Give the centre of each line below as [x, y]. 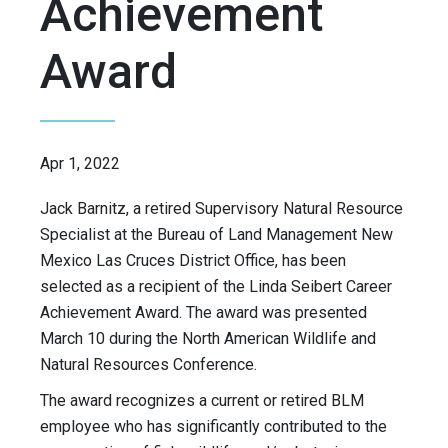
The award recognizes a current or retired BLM [202, 401]
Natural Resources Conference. [148, 365]
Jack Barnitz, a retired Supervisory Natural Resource [221, 209]
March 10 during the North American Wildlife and [208, 339]
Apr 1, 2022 [80, 164]
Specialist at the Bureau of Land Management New [216, 235]
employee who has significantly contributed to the [213, 427]
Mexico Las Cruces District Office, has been [193, 261]
